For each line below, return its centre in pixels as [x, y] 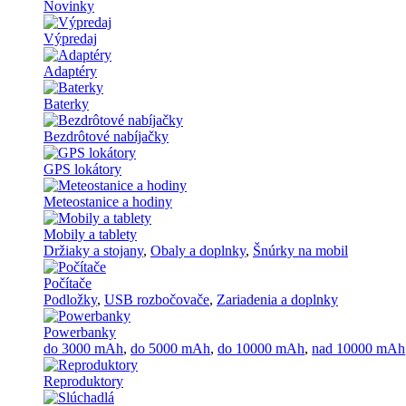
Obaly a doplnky [198, 251]
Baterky [66, 104]
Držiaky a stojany [93, 251]
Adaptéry [70, 71]
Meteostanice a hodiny [108, 202]
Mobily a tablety [90, 234]
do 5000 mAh [170, 348]
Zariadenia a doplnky [277, 300]
